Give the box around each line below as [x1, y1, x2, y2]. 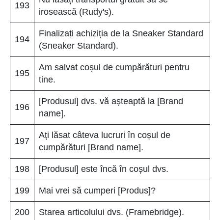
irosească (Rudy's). [39, 6, 114, 17]
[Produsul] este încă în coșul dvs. [39, 164, 168, 174]
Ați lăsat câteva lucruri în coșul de [39, 130, 170, 140]
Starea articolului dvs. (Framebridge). [39, 207, 184, 217]
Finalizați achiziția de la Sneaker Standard [39, 28, 203, 38]
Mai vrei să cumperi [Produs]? [39, 185, 156, 195]
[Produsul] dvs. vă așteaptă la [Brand [39, 96, 183, 106]
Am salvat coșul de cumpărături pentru [39, 62, 190, 72]
